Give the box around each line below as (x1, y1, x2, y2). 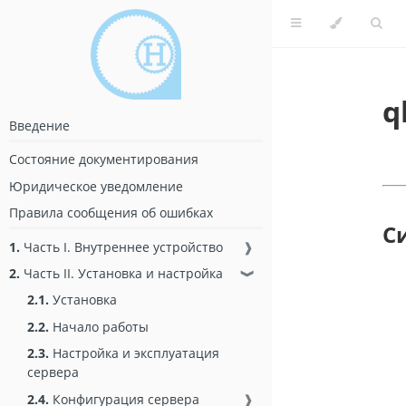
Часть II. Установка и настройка (20, 264, 223, 282)
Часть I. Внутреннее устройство (20, 237, 223, 256)
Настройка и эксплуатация (49, 344, 219, 362)
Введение (9, 117, 70, 134)
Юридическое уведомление (9, 177, 183, 195)
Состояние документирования (9, 150, 198, 169)
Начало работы (49, 317, 149, 335)
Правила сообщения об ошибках (9, 204, 213, 222)
